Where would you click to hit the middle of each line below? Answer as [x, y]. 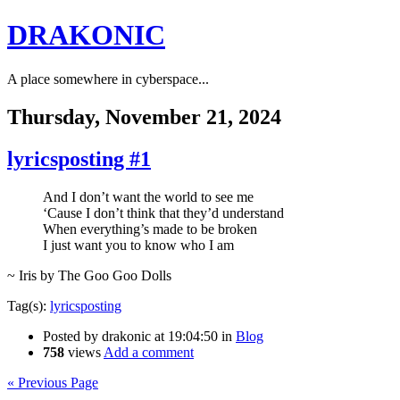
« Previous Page [53, 382]
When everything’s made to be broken [150, 229]
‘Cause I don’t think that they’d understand [163, 212]
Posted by [72, 336]
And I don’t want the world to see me [148, 196]
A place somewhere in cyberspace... [108, 79]
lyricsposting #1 [79, 158]
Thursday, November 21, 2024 [144, 117]
